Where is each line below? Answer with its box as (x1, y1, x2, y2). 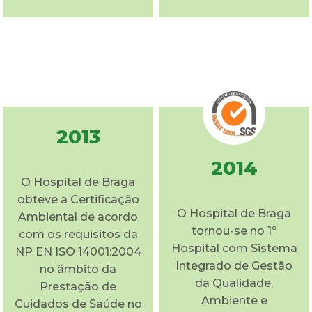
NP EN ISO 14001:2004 (15, 244, 141, 258)
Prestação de (40, 279, 116, 293)
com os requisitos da (18, 227, 138, 241)
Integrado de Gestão (175, 258, 292, 272)
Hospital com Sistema (171, 241, 297, 255)
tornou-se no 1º (192, 224, 276, 237)
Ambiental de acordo (18, 210, 138, 224)
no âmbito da (40, 262, 116, 276)
